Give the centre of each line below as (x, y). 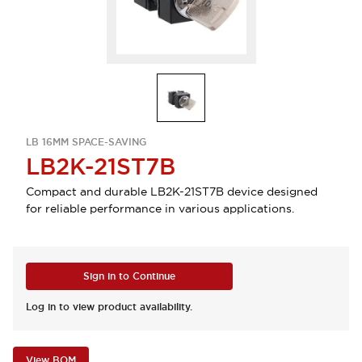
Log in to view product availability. (109, 307)
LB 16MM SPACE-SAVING (86, 142)
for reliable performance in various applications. (160, 208)
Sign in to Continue (129, 276)
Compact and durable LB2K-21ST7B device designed (172, 192)
